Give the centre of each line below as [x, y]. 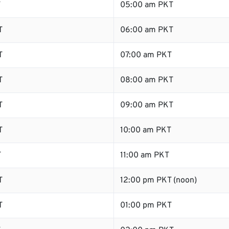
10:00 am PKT [146, 130]
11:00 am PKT [145, 155]
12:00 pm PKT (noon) [158, 180]
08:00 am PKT [147, 80]
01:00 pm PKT [146, 205]
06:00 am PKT [147, 30]
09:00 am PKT [147, 105]
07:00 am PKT [146, 55]
